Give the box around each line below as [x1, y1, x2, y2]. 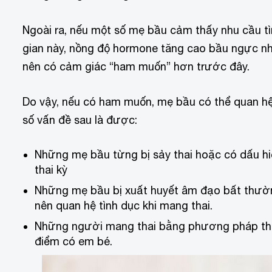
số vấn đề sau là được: [22, 114, 137, 127]
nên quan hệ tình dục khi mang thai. [35, 199, 212, 212]
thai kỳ [35, 163, 67, 177]
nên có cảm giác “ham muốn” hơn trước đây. [22, 59, 250, 73]
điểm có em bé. [35, 235, 112, 248]
